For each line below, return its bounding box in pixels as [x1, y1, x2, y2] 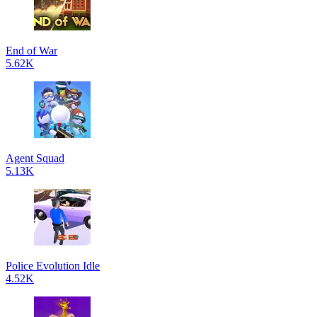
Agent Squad [6, 152, 64, 164]
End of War [6, 45, 57, 57]
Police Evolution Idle [6, 260, 100, 272]
